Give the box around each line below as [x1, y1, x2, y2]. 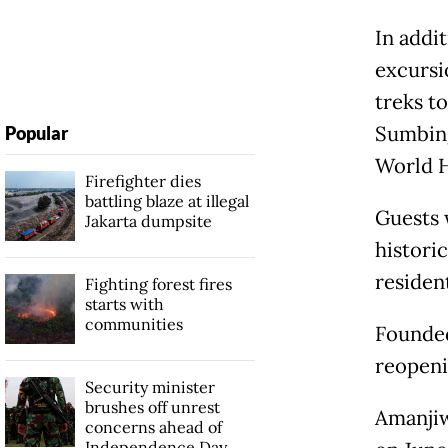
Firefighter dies [84, 170, 201, 191]
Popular [4, 121, 68, 144]
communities [84, 313, 183, 334]
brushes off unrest [84, 396, 220, 417]
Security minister [84, 376, 215, 397]
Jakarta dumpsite [84, 210, 212, 231]
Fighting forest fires [84, 273, 232, 294]
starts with [84, 293, 164, 314]
